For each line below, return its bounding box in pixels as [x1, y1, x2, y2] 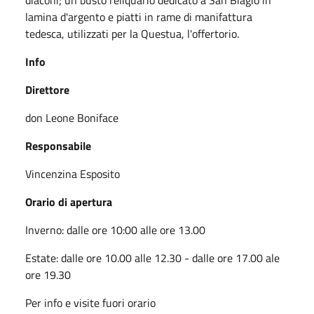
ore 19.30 [25, 266, 71, 283]
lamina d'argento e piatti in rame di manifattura [25, 8, 252, 25]
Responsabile [25, 137, 91, 154]
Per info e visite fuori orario [25, 294, 156, 311]
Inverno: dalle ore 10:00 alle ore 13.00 [25, 221, 205, 238]
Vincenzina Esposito [25, 165, 120, 182]
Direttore [25, 81, 69, 98]
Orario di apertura [25, 193, 112, 210]
